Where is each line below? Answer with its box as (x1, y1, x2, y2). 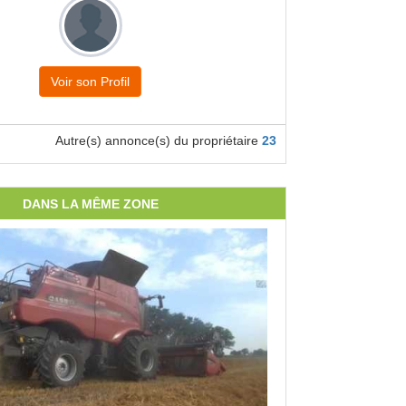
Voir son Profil (51, 74, 130, 89)
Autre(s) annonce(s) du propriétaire (55, 133, 262, 148)
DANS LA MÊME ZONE (22, 197, 159, 211)
